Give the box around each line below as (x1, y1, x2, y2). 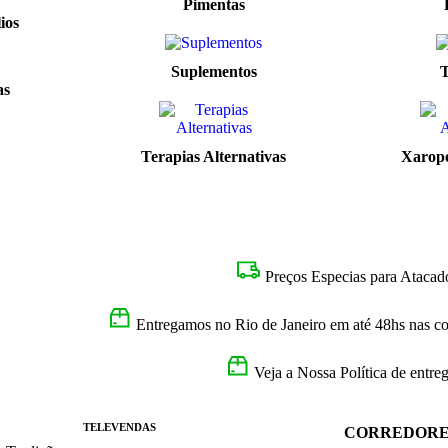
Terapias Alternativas (141, 148, 286, 165)
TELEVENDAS (83, 421, 156, 433)
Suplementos (170, 63, 257, 80)
